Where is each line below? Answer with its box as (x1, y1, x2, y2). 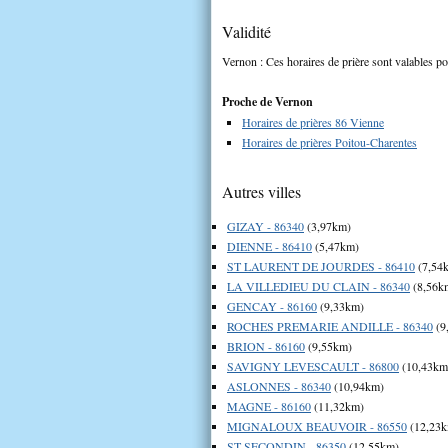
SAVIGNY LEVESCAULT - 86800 (227, 357, 399, 374)
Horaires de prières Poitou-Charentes (242, 133, 417, 150)
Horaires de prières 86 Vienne (242, 113, 384, 130)
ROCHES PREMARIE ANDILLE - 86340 (227, 317, 433, 334)
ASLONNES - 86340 (227, 377, 331, 394)
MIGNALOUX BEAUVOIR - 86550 (227, 417, 407, 434)
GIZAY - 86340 (227, 217, 304, 234)
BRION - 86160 (227, 337, 305, 354)
